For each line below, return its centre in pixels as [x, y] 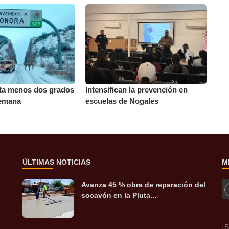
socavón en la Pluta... [119, 196]
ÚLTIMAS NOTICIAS [56, 162]
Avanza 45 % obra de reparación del [143, 185]
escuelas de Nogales [122, 101]
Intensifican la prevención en [137, 90]
